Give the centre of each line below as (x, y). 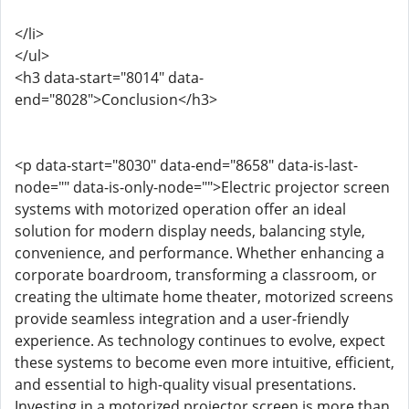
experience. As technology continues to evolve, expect (200, 341)
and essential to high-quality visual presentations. (185, 384)
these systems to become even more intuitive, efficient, (204, 362)
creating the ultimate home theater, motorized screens (204, 297)
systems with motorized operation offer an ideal (180, 209)
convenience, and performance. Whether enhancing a (199, 253)
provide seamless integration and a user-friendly (182, 319)
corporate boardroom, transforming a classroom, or (196, 275)
